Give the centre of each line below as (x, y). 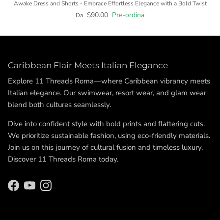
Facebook (28, 190)
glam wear (189, 93)
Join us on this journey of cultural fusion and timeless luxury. (105, 147)
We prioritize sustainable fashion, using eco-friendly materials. (109, 136)
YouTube (43, 190)
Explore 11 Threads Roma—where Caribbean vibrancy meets (109, 81)
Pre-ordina (128, 15)
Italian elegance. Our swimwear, (62, 93)
